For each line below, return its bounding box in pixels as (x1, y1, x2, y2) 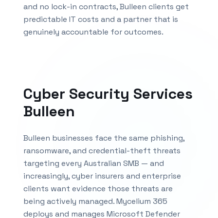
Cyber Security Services (23, 84, 193, 103)
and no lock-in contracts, (23, 1, 120, 12)
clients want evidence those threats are (23, 183, 173, 194)
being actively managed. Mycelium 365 (23, 196, 167, 206)
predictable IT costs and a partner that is (23, 14, 178, 24)
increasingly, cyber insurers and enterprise (23, 171, 181, 181)
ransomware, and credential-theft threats (23, 145, 181, 156)
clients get (146, 1, 189, 12)
